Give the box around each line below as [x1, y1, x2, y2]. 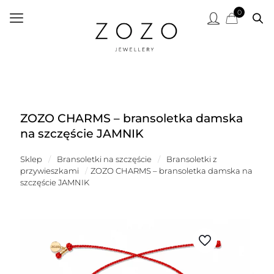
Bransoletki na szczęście [57, 154, 152, 164]
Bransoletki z [166, 154, 217, 164]
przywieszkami [20, 166, 79, 176]
